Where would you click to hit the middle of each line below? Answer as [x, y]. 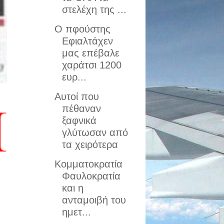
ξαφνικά [79, 120]
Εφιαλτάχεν [87, 41]
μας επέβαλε [90, 53]
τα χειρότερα [90, 144]
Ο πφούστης [82, 29]
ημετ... [76, 212]
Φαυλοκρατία [91, 176]
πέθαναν [81, 108]
